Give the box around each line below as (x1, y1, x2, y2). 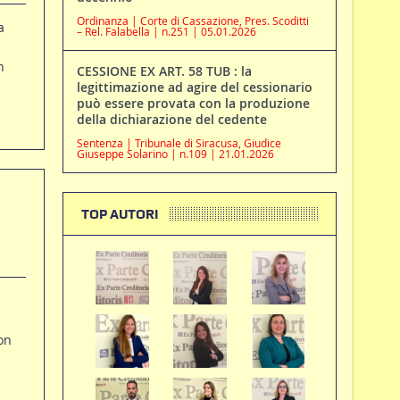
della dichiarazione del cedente (76, 111, 267, 129)
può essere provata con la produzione (76, 95, 310, 112)
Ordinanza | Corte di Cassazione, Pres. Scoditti (76, 13, 309, 29)
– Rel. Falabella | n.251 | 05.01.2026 (76, 24, 256, 39)
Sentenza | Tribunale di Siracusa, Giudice (76, 136, 281, 151)
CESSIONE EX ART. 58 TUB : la (76, 62, 252, 80)
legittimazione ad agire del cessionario (76, 79, 312, 96)
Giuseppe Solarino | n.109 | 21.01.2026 (76, 146, 274, 162)
